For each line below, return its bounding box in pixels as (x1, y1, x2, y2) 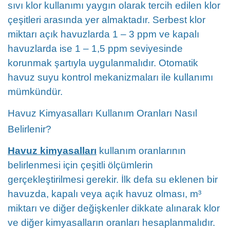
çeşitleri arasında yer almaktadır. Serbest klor (8, 14, 205, 25)
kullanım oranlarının (97, 145, 186, 156)
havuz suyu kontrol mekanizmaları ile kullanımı (8, 72, 213, 83)
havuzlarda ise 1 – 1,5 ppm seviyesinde (8, 43, 183, 54)
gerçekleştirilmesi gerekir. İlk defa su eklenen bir (8, 174, 218, 185)
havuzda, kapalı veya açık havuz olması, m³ (8, 188, 201, 199)
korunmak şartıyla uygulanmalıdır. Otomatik (8, 57, 198, 68)
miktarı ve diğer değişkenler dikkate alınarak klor (8, 203, 220, 214)
